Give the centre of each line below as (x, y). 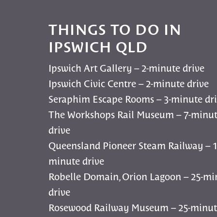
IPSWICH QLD (98, 46)
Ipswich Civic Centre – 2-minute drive (129, 83)
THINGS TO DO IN (115, 29)
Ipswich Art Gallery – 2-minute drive (127, 68)
